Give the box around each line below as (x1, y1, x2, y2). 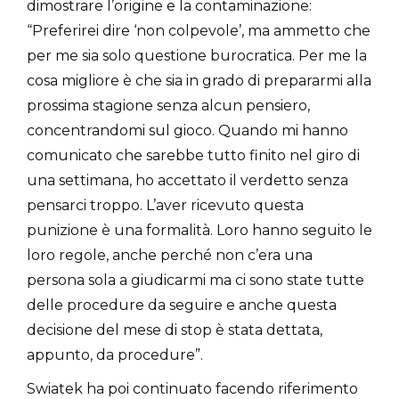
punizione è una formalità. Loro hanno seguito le (27, 221, 372, 239)
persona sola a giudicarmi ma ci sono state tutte (27, 271, 364, 289)
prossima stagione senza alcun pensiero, (27, 96, 310, 114)
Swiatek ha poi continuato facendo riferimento (27, 379, 358, 397)
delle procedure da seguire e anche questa (27, 296, 337, 313)
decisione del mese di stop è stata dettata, (27, 321, 322, 338)
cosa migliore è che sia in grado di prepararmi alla (27, 71, 371, 89)
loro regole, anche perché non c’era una (27, 246, 313, 264)
